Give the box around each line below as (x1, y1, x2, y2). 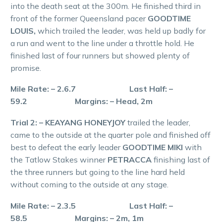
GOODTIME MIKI (122, 142, 185, 153)
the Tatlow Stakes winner (10, 155, 108, 165)
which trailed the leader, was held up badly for (38, 25, 206, 36)
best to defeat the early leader (10, 142, 122, 153)
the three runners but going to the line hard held (10, 167, 185, 177)
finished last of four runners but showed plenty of (10, 50, 190, 60)
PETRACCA (108, 155, 154, 165)
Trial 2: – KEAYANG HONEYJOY (10, 117, 127, 128)
